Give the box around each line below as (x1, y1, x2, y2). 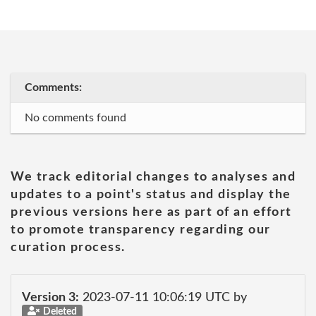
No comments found (25, 112, 126, 123)
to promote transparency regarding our (11, 224, 271, 236)
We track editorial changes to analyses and (11, 171, 296, 183)
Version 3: (22, 291, 79, 304)
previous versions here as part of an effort (11, 206, 292, 219)
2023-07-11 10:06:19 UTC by (79, 291, 247, 304)
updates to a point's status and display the (11, 188, 291, 201)
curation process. (11, 241, 126, 254)
